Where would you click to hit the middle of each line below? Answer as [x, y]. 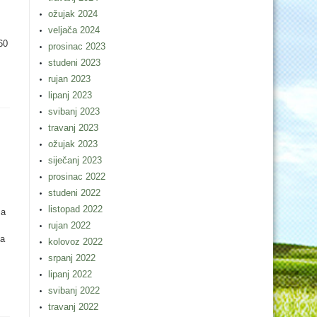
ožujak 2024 [73, 14]
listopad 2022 [75, 209]
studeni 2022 [74, 193]
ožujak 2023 [73, 144]
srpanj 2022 [72, 258]
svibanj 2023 [74, 111]
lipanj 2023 [70, 95]
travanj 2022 [73, 307]
